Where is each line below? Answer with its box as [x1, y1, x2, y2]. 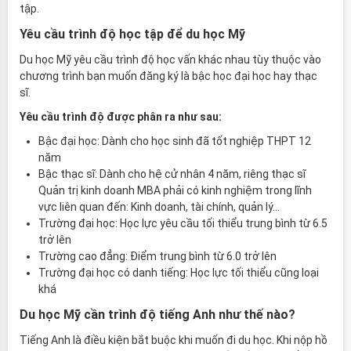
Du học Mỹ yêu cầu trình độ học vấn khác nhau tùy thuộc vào [20, 52, 321, 66]
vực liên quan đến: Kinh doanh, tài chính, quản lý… [38, 200, 280, 213]
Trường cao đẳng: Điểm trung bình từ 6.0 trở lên [38, 249, 277, 262]
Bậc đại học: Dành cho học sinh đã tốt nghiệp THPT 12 [38, 134, 311, 147]
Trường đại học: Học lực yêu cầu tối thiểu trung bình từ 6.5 [38, 216, 327, 230]
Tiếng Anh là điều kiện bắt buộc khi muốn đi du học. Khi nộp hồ [20, 333, 327, 346]
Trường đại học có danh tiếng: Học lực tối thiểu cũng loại [38, 266, 319, 279]
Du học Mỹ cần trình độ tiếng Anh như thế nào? [20, 306, 295, 322]
